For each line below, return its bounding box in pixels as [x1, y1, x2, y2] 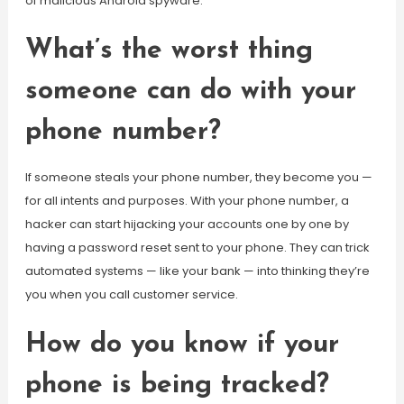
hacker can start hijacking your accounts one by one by [24, 216, 349, 233]
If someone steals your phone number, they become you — [24, 169, 372, 186]
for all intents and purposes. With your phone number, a [24, 192, 349, 209]
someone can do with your [24, 78, 356, 106]
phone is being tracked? [24, 372, 329, 399]
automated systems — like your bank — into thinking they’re [24, 262, 370, 280]
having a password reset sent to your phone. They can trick [24, 239, 370, 256]
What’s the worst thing [24, 37, 313, 65]
